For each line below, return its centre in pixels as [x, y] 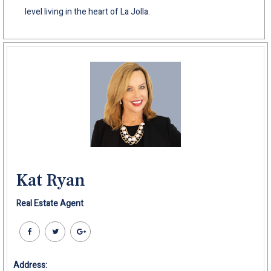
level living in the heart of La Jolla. [87, 11]
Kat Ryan [51, 181]
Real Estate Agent [50, 204]
